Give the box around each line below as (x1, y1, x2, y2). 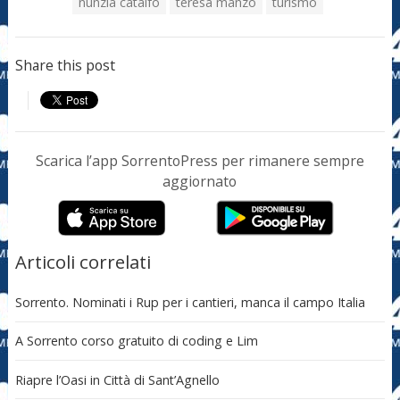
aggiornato (162, 171, 237, 191)
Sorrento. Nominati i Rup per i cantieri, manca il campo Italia (14, 294, 365, 312)
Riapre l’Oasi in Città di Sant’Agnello (14, 371, 220, 388)
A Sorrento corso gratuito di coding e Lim (14, 332, 258, 350)
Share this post (14, 55, 115, 76)
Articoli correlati (14, 248, 151, 274)
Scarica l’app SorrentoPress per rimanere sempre (35, 150, 364, 171)
